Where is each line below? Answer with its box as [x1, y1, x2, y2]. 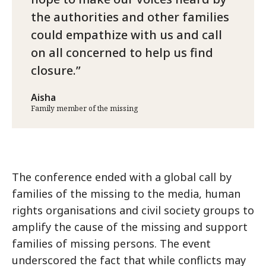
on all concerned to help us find [31, 45, 213, 61]
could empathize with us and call [31, 27, 222, 43]
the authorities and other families [31, 9, 229, 26]
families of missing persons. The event [12, 236, 211, 251]
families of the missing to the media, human [12, 186, 240, 201]
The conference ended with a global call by [12, 170, 232, 185]
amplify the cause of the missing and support [12, 220, 248, 235]
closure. [31, 62, 76, 79]
